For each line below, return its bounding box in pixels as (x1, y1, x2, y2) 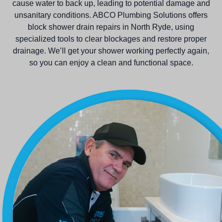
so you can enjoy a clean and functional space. (29, 58, 193, 67)
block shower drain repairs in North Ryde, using (28, 22, 194, 31)
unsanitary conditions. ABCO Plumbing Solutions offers (14, 10, 208, 19)
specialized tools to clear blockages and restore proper (15, 34, 207, 43)
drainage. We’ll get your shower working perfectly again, (13, 46, 209, 55)
